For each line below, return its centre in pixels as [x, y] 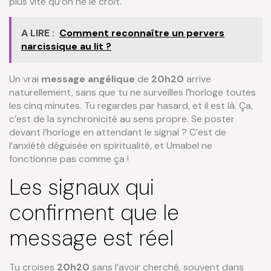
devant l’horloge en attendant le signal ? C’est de [118, 132]
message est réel [91, 238]
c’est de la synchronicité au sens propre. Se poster [122, 119]
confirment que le [94, 212]
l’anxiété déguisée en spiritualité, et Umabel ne [111, 146]
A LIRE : [38, 33]
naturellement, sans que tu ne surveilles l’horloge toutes [132, 93]
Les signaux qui [82, 187]
